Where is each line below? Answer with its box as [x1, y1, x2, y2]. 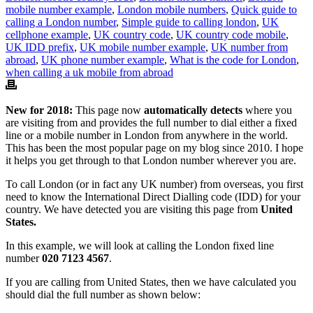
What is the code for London [170, 53, 296, 66]
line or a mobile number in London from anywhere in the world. [6, 129, 288, 141]
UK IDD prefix [6, 41, 74, 53]
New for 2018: [6, 103, 75, 116]
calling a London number [6, 15, 116, 28]
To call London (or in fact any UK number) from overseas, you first [6, 177, 303, 190]
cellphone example [6, 28, 88, 41]
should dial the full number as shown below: [6, 288, 201, 300]
